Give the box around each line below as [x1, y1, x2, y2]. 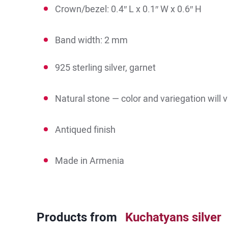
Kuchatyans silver [125, 210, 221, 224]
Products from [37, 210, 117, 224]
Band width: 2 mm [55, 35, 128, 45]
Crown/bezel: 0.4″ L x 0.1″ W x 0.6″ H [55, 4, 202, 14]
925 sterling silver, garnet [55, 62, 156, 73]
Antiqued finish [55, 124, 116, 135]
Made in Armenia [55, 155, 124, 166]
